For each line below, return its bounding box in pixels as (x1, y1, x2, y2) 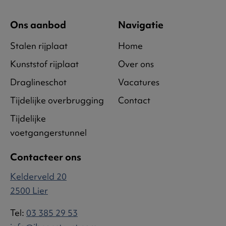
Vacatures (118, 76, 159, 88)
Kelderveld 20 (10, 170, 67, 182)
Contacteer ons (10, 150, 81, 164)
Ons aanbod (10, 18, 66, 31)
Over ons (118, 58, 154, 70)
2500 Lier (10, 184, 48, 196)
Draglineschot (10, 76, 67, 88)
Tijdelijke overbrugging (10, 94, 104, 106)
